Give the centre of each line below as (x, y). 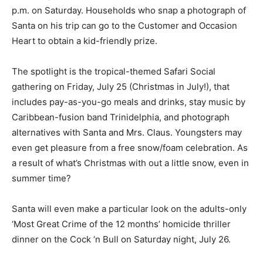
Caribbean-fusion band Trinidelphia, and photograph (121, 117)
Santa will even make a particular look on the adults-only (129, 208)
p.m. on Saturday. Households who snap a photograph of (129, 10)
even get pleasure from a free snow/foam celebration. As (130, 147)
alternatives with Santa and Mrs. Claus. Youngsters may (127, 132)
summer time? (41, 178)
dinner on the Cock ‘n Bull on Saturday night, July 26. (121, 239)
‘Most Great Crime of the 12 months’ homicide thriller (121, 224)
